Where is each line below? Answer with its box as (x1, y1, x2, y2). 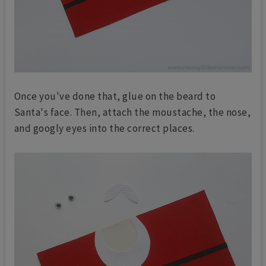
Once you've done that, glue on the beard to (14, 89, 216, 103)
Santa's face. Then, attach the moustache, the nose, (14, 105, 251, 119)
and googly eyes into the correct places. (14, 121, 195, 135)
